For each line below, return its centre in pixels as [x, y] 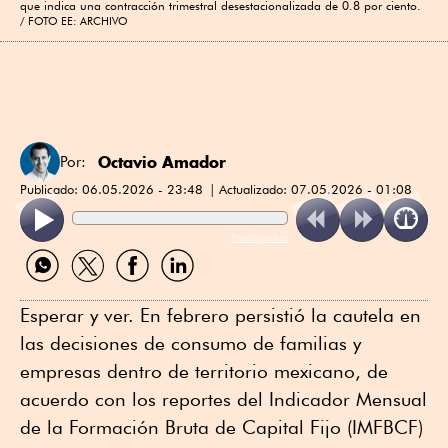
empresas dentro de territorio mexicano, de [204, 370]
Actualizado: [255, 188]
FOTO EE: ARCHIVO [78, 20]
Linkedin [183, 289]
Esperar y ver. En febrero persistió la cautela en [220, 314]
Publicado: [51, 188]
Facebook [142, 289]
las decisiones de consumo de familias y [190, 342]
